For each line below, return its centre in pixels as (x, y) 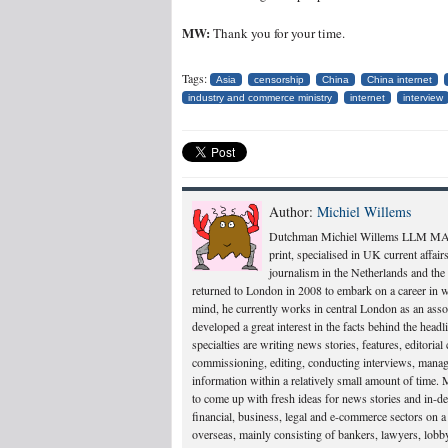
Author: (293, 211)
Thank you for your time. (277, 33)
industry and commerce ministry (260, 97)
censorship (279, 79)
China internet (399, 79)
